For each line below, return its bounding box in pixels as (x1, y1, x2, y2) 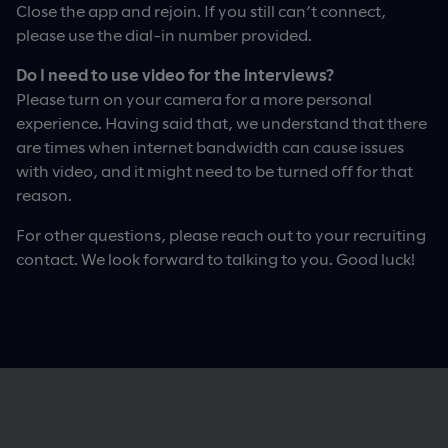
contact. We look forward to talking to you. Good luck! (16, 248, 415, 268)
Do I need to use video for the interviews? (16, 64, 334, 84)
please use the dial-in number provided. (16, 24, 312, 44)
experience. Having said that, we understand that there (16, 112, 427, 132)
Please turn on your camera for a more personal (16, 88, 372, 108)
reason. (16, 184, 72, 204)
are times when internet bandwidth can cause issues (16, 136, 404, 156)
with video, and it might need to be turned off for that (16, 160, 413, 180)
